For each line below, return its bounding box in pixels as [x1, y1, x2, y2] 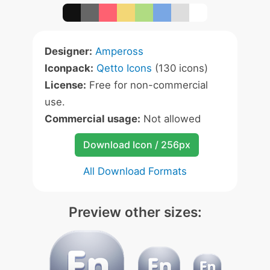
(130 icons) [152, 62, 208, 74]
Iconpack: [45, 62, 93, 74]
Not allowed [140, 113, 201, 125]
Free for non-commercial [86, 79, 208, 91]
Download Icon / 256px [83, 139, 190, 151]
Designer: [45, 45, 92, 57]
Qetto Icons [96, 62, 152, 74]
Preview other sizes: [68, 204, 202, 220]
